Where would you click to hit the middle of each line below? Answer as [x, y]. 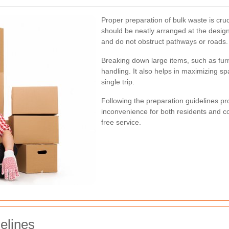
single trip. [118, 82]
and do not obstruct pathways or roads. [165, 41]
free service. [121, 122]
